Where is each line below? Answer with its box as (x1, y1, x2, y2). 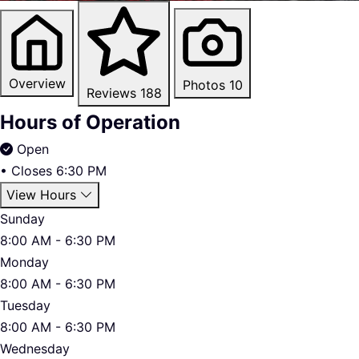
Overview (8, 75, 66, 92)
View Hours (6, 186, 76, 203)
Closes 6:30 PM (11, 162, 107, 179)
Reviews (86, 84, 136, 101)
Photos (182, 77, 225, 94)
